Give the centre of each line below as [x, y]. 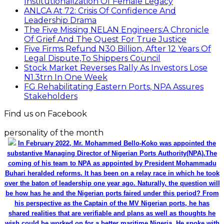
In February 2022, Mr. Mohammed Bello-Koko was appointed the [117, 143]
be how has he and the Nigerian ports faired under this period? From [112, 193]
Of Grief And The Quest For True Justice [105, 39]
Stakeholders [51, 96]
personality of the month [54, 133]
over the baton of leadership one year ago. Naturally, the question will [112, 183]
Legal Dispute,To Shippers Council [92, 58]
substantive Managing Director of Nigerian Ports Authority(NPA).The [112, 153]
